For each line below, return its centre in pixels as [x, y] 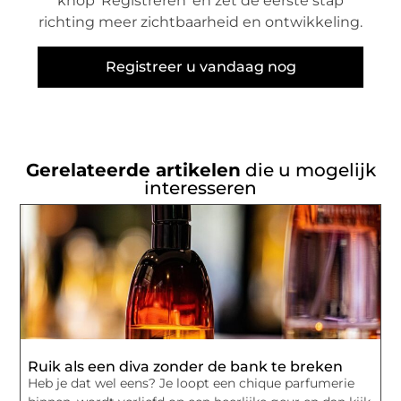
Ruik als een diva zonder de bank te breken [186, 367]
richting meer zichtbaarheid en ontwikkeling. [200, 22]
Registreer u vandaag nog [200, 66]
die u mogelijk [308, 171]
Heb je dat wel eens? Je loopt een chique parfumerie [192, 384]
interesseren [200, 188]
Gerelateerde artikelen [133, 171]
